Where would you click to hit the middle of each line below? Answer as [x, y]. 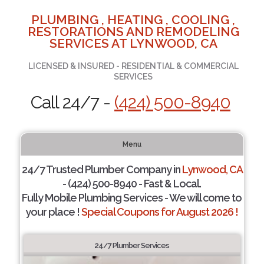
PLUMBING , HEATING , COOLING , [133, 20]
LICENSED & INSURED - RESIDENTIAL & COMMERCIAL [133, 66]
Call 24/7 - [72, 102]
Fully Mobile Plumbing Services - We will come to [132, 198]
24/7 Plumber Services [132, 245]
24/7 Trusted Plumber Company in [102, 169]
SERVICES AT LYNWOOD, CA [133, 43]
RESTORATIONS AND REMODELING [133, 32]
